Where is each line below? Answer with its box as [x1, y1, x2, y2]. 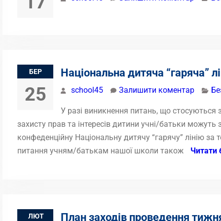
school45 [71, 85, 103, 95]
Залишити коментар [119, 85, 194, 95]
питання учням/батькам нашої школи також [17, 146, 185, 155]
